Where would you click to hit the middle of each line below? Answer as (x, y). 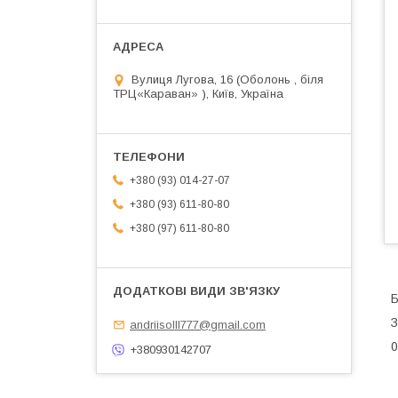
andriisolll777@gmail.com (198, 324)
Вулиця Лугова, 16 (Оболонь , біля (227, 80)
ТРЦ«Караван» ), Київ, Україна (198, 94)
